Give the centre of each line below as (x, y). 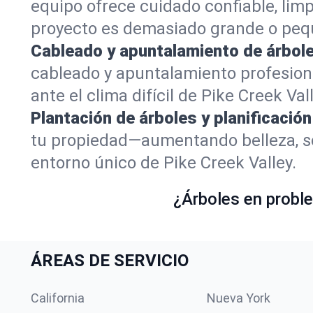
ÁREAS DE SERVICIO (110, 261)
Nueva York (239, 298)
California (58, 298)
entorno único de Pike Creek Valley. (163, 163)
